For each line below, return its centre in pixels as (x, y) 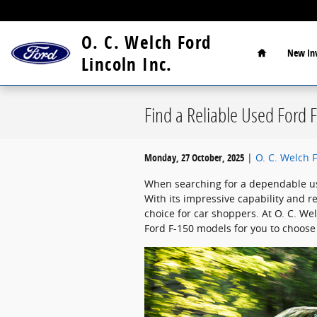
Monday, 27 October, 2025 (194, 157)
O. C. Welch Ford (146, 42)
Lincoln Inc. (127, 64)
